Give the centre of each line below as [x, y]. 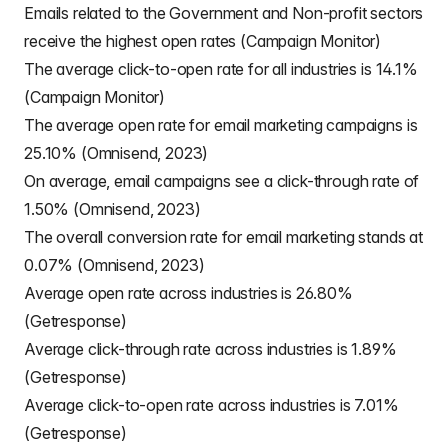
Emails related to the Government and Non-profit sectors [224, 13]
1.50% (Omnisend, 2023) [112, 209]
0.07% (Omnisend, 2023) [114, 265]
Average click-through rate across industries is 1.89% [210, 349]
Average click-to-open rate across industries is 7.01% [211, 405]
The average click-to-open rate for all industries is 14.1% [221, 69]
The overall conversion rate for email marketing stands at [223, 237]
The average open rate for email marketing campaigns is [221, 125]
